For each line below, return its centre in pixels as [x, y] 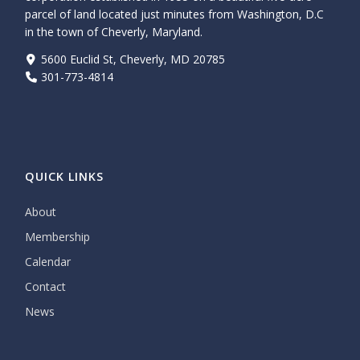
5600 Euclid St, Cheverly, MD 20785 [133, 59]
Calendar [48, 262]
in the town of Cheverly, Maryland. [114, 32]
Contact [46, 286]
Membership [58, 237]
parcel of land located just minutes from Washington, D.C [175, 14]
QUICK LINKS [65, 176]
